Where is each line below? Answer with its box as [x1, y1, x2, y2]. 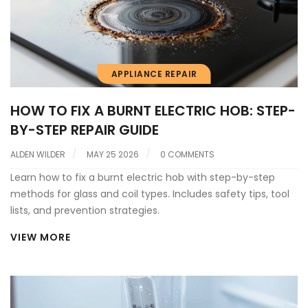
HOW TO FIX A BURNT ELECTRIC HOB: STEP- [10, 101, 296, 121]
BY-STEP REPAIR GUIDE [10, 120, 159, 140]
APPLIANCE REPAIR [111, 68, 197, 80]
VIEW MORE [10, 230, 71, 245]
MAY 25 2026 [87, 148, 139, 161]
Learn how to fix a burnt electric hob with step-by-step [10, 170, 275, 185]
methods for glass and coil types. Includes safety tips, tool [10, 187, 289, 201]
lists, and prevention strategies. [10, 203, 159, 218]
